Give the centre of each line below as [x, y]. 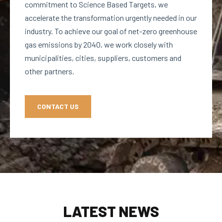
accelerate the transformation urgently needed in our [111, 17]
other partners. [50, 71]
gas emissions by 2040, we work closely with [99, 44]
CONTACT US [58, 106]
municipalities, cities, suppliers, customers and [103, 57]
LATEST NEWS [111, 211]
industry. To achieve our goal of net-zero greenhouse [111, 31]
